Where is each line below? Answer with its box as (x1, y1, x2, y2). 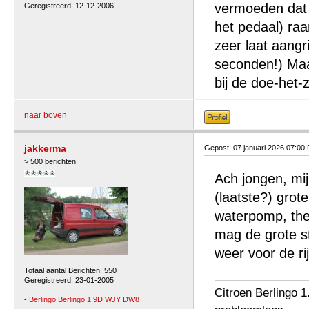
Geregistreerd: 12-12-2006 (24, 1, 114, 10)
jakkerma (24, 143, 66, 154)
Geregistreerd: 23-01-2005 (24, 276, 114, 284)
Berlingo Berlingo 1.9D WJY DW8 (29, 295, 139, 303)
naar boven (24, 110, 67, 120)
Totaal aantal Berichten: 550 (24, 266, 117, 275)
